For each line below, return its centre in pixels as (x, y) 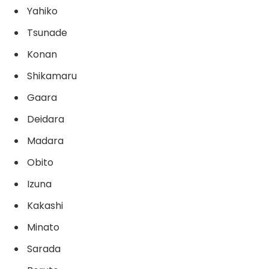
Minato (43, 228)
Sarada (44, 249)
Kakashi (45, 206)
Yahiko (42, 11)
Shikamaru (52, 76)
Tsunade (47, 32)
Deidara (46, 119)
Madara (45, 141)
